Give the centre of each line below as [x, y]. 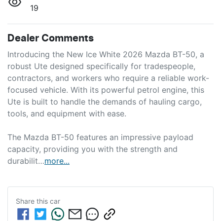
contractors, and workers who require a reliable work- [108, 78]
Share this [33, 201]
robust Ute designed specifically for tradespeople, [101, 66]
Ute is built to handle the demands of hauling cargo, [105, 101]
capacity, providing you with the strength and [92, 149]
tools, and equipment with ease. [67, 113]
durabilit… [26, 161]
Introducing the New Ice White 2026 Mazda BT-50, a [106, 54]
